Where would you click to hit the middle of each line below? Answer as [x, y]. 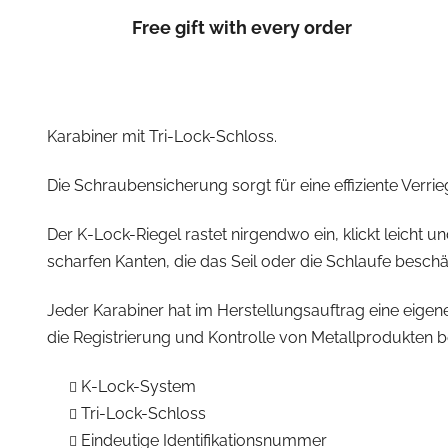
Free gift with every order [241, 27]
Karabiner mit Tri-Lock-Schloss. [161, 136]
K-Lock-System [138, 386]
